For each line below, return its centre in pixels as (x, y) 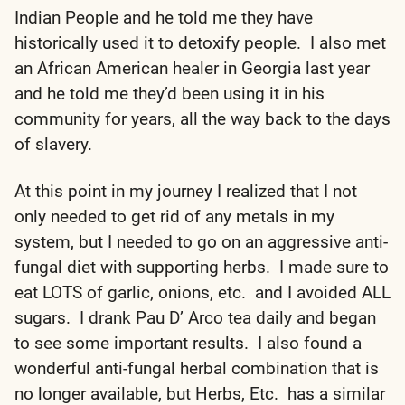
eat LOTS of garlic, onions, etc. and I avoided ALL (202, 292)
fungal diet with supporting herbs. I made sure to (202, 267)
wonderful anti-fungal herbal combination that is (197, 368)
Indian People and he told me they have (164, 17)
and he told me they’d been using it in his (170, 93)
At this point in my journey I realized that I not (186, 191)
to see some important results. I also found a (188, 343)
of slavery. (58, 144)
